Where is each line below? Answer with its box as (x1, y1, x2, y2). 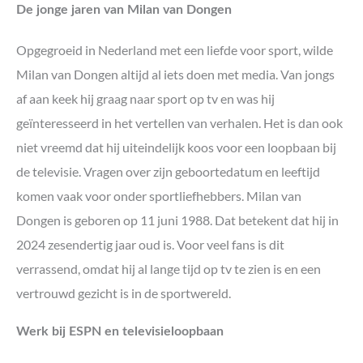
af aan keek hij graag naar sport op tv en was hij (16, 91, 275, 107)
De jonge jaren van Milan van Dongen (16, 3, 232, 17)
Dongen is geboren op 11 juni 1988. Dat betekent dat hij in (16, 212, 339, 228)
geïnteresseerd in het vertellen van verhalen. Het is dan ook (16, 115, 343, 131)
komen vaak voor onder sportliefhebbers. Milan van (16, 188, 301, 204)
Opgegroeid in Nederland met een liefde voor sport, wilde (16, 42, 333, 58)
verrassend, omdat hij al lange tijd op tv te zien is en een (16, 261, 321, 277)
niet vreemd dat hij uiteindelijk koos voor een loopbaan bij (16, 139, 336, 156)
